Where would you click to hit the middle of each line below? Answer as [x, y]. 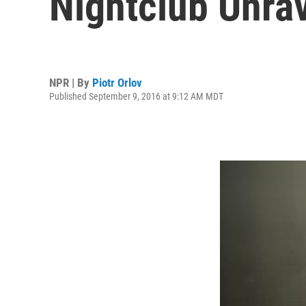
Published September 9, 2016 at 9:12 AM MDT [136, 96]
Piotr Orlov [117, 82]
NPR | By [71, 82]
